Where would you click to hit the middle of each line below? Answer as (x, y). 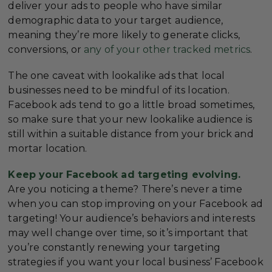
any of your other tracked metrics (167, 49)
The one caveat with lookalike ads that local (117, 75)
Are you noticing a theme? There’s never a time (125, 189)
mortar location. (47, 148)
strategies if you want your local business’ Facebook (136, 262)
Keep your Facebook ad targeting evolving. (124, 174)
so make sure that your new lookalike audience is (130, 119)
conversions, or (46, 49)
